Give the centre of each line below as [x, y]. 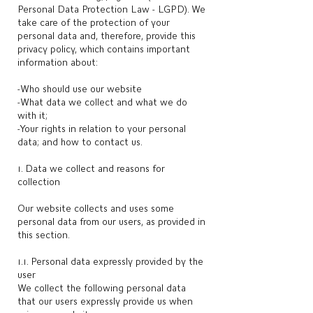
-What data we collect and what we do [102, 102]
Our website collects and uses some [96, 208]
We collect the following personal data [102, 288]
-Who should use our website [80, 89]
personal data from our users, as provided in [111, 221]
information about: [58, 62]
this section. [44, 235]
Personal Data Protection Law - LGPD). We [111, 9]
